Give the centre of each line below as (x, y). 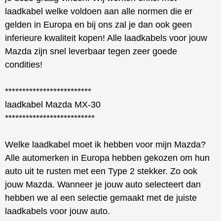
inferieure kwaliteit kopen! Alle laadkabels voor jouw (106, 38)
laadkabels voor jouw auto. (57, 211)
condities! (24, 64)
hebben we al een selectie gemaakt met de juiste (101, 198)
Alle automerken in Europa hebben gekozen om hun (107, 158)
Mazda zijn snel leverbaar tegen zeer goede (91, 51)
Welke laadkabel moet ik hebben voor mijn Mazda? (105, 144)
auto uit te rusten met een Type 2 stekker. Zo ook (101, 171)
